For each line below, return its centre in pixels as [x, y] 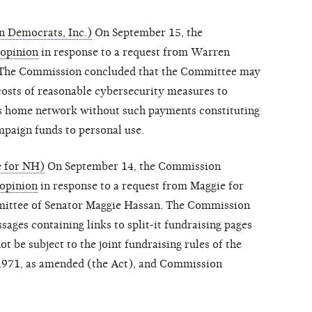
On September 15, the [147, 33]
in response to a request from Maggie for [141, 186]
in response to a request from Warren [134, 53]
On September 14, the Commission [133, 167]
